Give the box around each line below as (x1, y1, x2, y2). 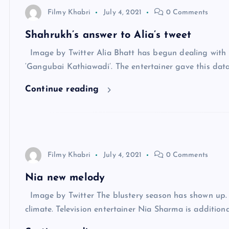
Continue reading (25, 85, 102, 94)
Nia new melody (25, 173, 105, 184)
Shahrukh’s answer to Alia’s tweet (25, 30, 192, 41)
